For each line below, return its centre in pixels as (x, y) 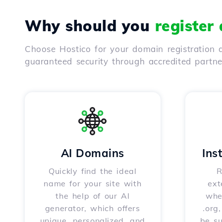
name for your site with (93, 183)
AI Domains (92, 153)
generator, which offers (92, 208)
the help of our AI (93, 196)
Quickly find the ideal (93, 171)
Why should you (90, 26)
